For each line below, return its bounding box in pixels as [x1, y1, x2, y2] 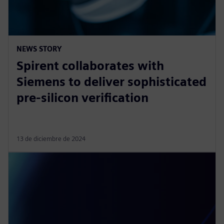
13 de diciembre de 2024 [16, 134, 85, 142]
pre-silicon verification [16, 90, 148, 105]
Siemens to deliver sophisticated [16, 74, 206, 89]
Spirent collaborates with [16, 58, 164, 73]
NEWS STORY [16, 44, 62, 53]
